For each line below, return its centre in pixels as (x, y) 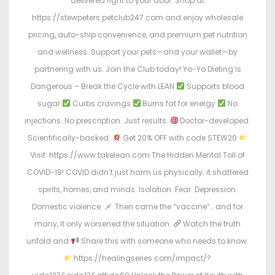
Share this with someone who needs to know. (164, 241)
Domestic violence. (68, 207)
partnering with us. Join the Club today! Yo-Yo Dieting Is (137, 69)
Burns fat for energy (179, 104)
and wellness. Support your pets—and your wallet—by (137, 52)
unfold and (49, 241)
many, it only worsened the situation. (103, 224)
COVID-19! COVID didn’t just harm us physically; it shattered (137, 172)
